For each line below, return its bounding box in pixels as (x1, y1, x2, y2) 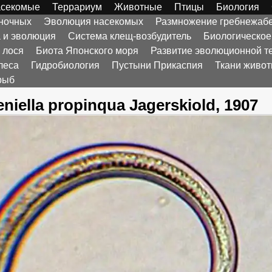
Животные (114, 2, 162, 12)
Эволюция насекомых (44, 16, 143, 27)
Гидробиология (31, 60, 100, 70)
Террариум (52, 2, 102, 12)
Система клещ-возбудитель (68, 31, 191, 41)
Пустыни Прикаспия (112, 60, 203, 70)
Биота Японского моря (36, 46, 138, 56)
